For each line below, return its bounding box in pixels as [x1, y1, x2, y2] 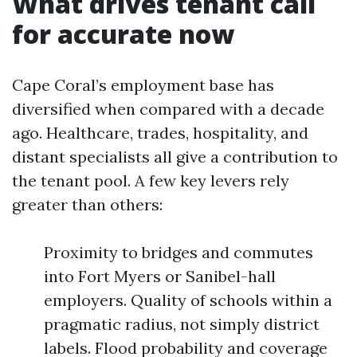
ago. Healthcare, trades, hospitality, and [12, 123, 308, 143]
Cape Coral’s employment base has [12, 75, 274, 95]
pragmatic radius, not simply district [44, 314, 320, 334]
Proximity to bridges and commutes [44, 242, 313, 262]
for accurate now [12, 17, 234, 51]
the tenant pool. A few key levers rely [12, 171, 289, 190]
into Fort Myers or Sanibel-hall [44, 266, 276, 286]
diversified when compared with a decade [12, 99, 324, 119]
